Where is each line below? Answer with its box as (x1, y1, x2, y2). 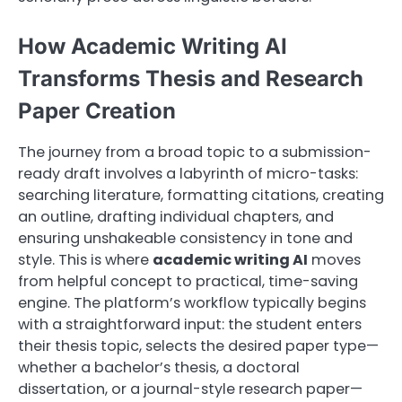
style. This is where (18, 249, 153, 270)
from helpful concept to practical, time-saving (18, 270, 358, 292)
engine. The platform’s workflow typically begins (18, 292, 366, 313)
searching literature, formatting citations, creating (18, 184, 384, 205)
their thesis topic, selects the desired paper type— (18, 335, 379, 356)
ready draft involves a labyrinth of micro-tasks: (18, 162, 358, 184)
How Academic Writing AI (18, 32, 287, 59)
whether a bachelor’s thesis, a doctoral (18, 356, 300, 378)
